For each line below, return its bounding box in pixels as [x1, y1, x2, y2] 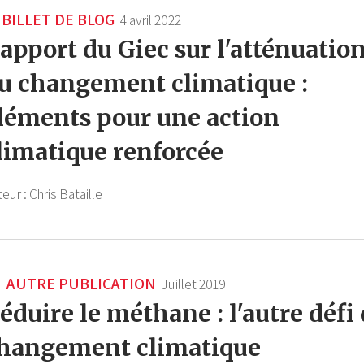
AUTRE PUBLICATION [3, 273, 156, 295]
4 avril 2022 [120, 11, 181, 30]
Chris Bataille [29, 185, 102, 204]
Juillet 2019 [162, 275, 226, 294]
